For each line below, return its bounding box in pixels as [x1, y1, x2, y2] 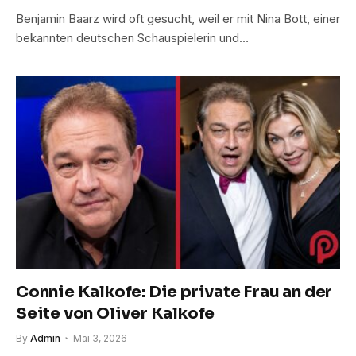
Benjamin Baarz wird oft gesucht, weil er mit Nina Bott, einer [16, 10, 340, 26]
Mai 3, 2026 [73, 332, 127, 345]
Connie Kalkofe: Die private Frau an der [16, 282, 333, 303]
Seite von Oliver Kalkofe [16, 304, 215, 324]
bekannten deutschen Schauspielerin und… [16, 29, 249, 45]
